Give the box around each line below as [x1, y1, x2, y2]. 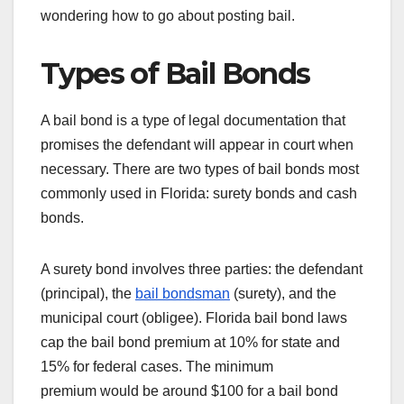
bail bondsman [135, 285, 230, 301]
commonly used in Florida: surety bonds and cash [41, 185, 357, 201]
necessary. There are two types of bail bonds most [41, 161, 359, 177]
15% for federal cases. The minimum [41, 358, 273, 374]
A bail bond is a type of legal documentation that [41, 112, 345, 128]
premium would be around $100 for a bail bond [41, 382, 338, 399]
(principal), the [41, 285, 135, 301]
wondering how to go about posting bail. [41, 7, 298, 23]
